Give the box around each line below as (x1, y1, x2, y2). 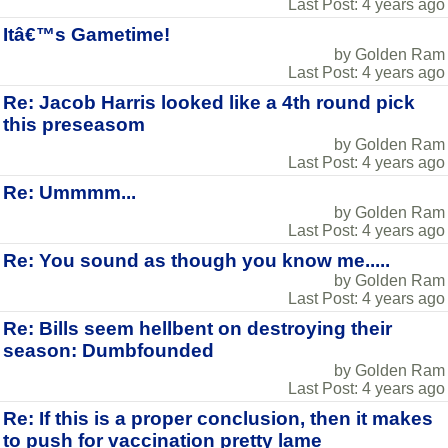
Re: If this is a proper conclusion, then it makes (3, 408, 433, 429)
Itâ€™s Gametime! (3, 24, 170, 45)
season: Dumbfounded (3, 340, 214, 361)
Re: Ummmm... (3, 182, 136, 203)
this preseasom (3, 114, 145, 135)
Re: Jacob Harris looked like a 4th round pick (3, 92, 415, 113)
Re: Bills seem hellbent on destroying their (3, 318, 392, 339)
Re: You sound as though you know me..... (3, 250, 390, 271)
